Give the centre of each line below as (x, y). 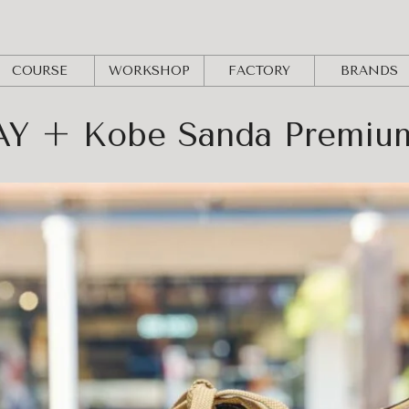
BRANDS (369, 71)
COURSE (40, 71)
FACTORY (260, 71)
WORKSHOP (150, 71)
